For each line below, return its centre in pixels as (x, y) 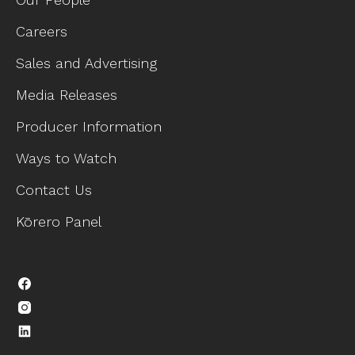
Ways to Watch (66, 158)
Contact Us (54, 189)
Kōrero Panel (59, 221)
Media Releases (67, 94)
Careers (42, 31)
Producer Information (89, 126)
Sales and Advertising (86, 63)
